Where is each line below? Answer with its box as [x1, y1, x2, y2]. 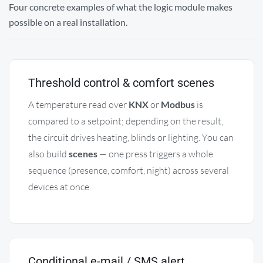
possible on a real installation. [9, 16, 127, 28]
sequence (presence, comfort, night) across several [28, 164, 229, 176]
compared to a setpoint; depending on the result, [28, 114, 223, 127]
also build [28, 147, 69, 160]
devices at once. [28, 180, 91, 193]
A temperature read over [28, 98, 129, 110]
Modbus [161, 98, 195, 110]
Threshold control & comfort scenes [28, 75, 214, 90]
